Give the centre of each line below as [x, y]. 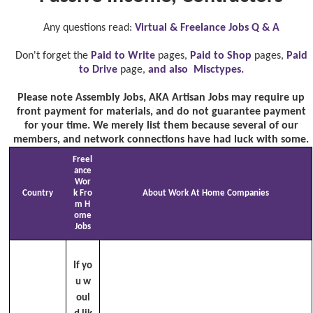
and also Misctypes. [196, 70]
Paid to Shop [220, 56]
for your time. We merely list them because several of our [161, 126]
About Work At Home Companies [205, 194]
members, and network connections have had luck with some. [161, 140]
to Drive [98, 70]
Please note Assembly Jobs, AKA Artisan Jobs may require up [161, 98]
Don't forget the [53, 56]
